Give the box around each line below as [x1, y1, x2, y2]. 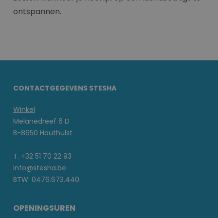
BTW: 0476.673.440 [13, 175, 79, 185]
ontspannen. [13, 6, 61, 18]
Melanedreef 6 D [13, 116, 70, 127]
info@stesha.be [13, 163, 66, 173]
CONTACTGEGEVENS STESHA [13, 83, 116, 93]
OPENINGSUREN [13, 202, 75, 214]
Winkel [13, 105, 35, 115]
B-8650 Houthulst [13, 128, 73, 138]
